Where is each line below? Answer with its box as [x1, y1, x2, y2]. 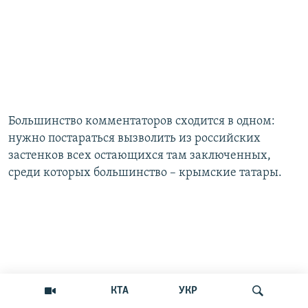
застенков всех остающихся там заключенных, [8, 149, 271, 163]
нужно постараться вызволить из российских [8, 132, 261, 146]
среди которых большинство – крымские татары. [8, 166, 282, 180]
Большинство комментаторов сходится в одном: [8, 115, 275, 129]
